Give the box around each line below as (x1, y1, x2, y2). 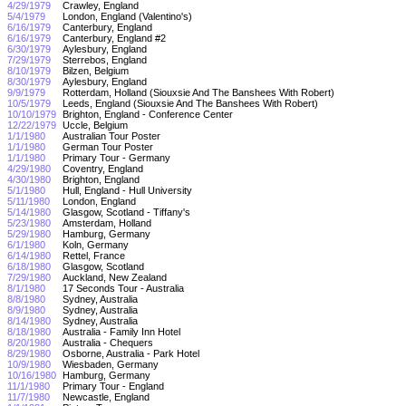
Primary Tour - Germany (63, 151, 173, 163)
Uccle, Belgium (63, 119, 130, 130)
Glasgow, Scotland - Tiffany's (63, 206, 193, 217)
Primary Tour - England (63, 380, 167, 391)
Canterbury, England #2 (63, 32, 169, 43)
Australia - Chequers (63, 336, 156, 348)
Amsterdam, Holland (63, 217, 154, 228)
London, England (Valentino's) (63, 10, 195, 22)
